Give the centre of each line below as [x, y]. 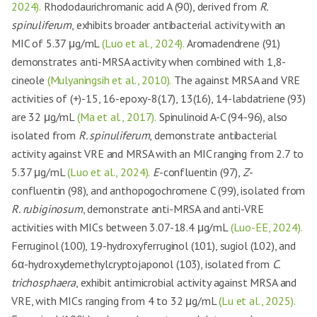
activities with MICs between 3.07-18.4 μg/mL [121, 227]
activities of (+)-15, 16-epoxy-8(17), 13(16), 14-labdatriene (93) [158, 98]
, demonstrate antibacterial [213, 135]
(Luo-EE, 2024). [266, 227]
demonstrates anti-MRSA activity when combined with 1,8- [149, 62]
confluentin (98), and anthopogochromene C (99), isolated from [158, 190]
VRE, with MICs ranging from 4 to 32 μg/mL [115, 301]
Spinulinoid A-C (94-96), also [222, 117]
